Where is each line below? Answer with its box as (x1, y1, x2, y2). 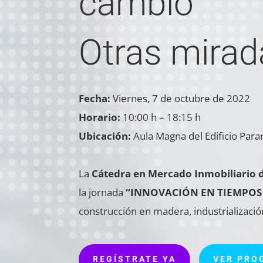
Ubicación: (79, 129, 131, 143)
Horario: (79, 110, 121, 124)
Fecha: (79, 92, 111, 106)
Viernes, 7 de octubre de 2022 (110, 92, 251, 106)
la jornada (79, 186, 126, 200)
